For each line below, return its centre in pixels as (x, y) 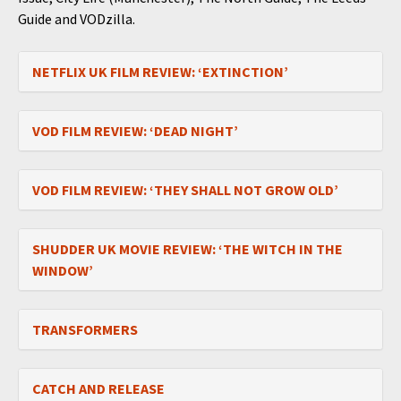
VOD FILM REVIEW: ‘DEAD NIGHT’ (135, 130)
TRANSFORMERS (85, 329)
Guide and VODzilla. (77, 18)
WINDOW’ (63, 270)
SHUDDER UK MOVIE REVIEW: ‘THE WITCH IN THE (188, 248)
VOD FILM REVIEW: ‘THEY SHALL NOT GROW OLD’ (185, 189)
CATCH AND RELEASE (98, 388)
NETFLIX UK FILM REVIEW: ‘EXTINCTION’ (160, 71)
